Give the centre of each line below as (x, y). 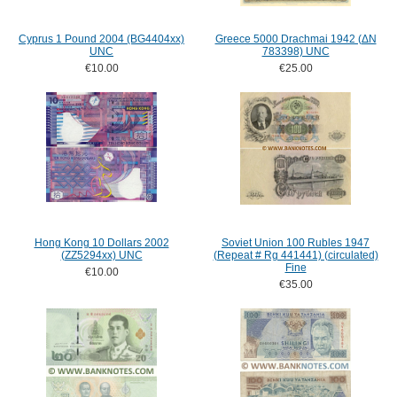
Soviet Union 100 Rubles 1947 (296, 243)
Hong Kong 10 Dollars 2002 (101, 243)
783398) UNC (296, 51)
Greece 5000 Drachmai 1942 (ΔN (296, 39)
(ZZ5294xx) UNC (101, 255)
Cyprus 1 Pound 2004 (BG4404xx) (101, 39)
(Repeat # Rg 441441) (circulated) (296, 255)
